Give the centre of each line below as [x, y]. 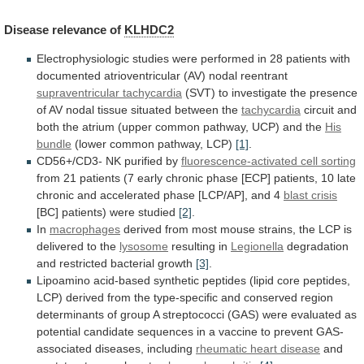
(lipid [262, 280]
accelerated [130, 195]
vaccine [238, 331]
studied [157, 212]
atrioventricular [142, 75]
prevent [293, 331]
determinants [70, 314]
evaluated [316, 314]
